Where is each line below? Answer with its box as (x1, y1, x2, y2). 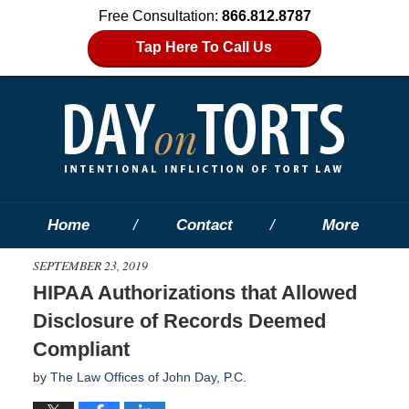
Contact (175, 216, 233, 234)
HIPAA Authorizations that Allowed (32, 280, 357, 304)
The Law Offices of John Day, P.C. (49, 369, 246, 384)
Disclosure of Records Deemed (32, 309, 326, 332)
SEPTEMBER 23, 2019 (32, 256, 148, 274)
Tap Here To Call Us (136, 39, 273, 55)
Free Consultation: (98, 8, 222, 24)
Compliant (32, 337, 130, 361)
